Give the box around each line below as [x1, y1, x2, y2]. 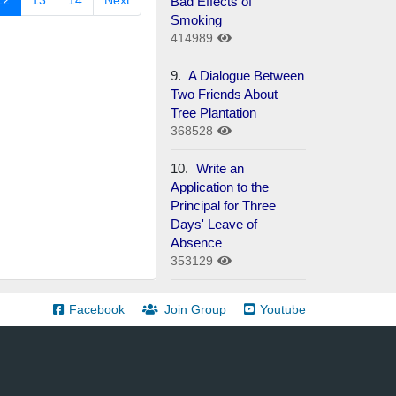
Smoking [171, 11, 223, 27]
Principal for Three [171, 197, 277, 213]
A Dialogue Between [188, 67, 305, 83]
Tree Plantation [171, 104, 257, 120]
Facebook [69, 301, 126, 316]
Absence [171, 234, 223, 250]
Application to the [171, 179, 270, 194]
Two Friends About [171, 86, 278, 102]
